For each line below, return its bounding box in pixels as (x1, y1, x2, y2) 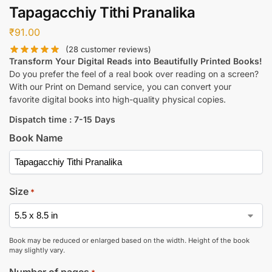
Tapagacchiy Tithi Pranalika (9, 4, 195, 22)
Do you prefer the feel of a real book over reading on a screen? (9, 68, 259, 79)
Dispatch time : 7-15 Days (9, 114, 115, 124)
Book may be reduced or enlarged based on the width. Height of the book (9, 236, 250, 245)
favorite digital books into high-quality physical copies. (9, 93, 226, 104)
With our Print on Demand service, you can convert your (9, 81, 231, 92)
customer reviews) (78, 44, 152, 54)
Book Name (9, 131, 63, 144)
